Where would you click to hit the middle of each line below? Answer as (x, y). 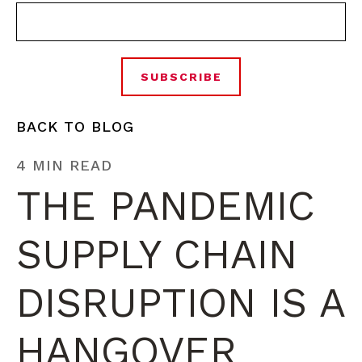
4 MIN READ (64, 165)
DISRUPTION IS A (180, 303)
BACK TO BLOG (75, 126)
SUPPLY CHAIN (157, 254)
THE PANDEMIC (166, 206)
